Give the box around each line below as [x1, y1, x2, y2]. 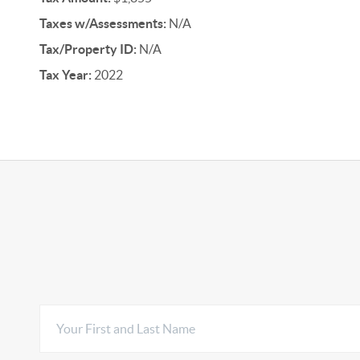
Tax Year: [39, 67, 92, 82]
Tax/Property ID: [39, 42, 137, 56]
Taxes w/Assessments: [39, 16, 166, 31]
